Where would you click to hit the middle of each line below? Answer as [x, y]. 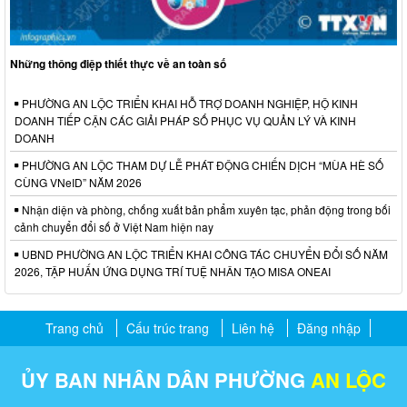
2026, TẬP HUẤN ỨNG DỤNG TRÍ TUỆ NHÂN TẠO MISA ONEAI [173, 272]
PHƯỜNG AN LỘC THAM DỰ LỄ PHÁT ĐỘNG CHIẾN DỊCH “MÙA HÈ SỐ [201, 165]
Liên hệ [253, 328]
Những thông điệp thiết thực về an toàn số [118, 64]
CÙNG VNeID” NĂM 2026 [78, 183]
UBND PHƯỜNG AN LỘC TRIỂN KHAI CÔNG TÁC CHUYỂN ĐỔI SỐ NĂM [203, 254]
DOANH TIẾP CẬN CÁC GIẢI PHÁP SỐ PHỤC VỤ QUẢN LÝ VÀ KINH [185, 121]
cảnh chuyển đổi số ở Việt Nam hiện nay [114, 227]
